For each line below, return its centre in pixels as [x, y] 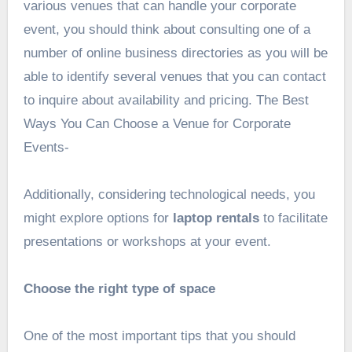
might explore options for [96, 218]
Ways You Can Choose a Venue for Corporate [157, 124]
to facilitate [295, 218]
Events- [46, 148]
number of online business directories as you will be [175, 53]
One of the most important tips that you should [159, 336]
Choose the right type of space [119, 289]
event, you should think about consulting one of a [167, 30]
